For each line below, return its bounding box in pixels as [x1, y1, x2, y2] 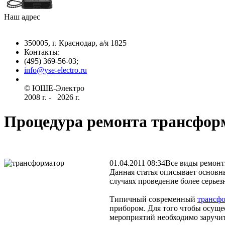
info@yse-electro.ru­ [24, 65, 87, 74]
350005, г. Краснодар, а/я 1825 [24, 38, 127, 47]
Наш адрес [4, 12, 40, 21]
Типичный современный [109, 195, 197, 204]
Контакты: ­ [24, 47, 62, 56]
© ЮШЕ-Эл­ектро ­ [24, 83, 86, 92]
